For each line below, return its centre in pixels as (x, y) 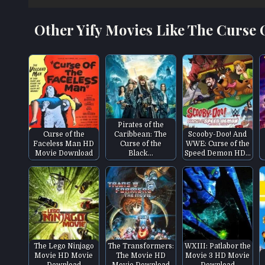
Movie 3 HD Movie (218, 255)
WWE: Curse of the (217, 143)
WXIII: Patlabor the (217, 246)
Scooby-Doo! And (218, 134)
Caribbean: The (141, 134)
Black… (140, 153)
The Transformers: (140, 246)
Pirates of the (140, 125)
